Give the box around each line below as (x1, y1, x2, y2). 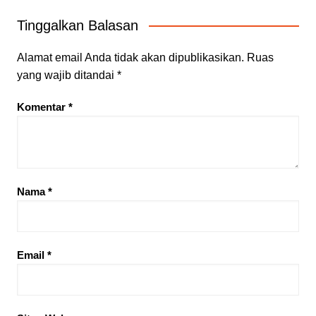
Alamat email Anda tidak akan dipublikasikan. (16, 51, 244, 63)
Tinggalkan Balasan (16, 17, 138, 33)
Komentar (16, 100, 68, 113)
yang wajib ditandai (16, 68, 117, 81)
